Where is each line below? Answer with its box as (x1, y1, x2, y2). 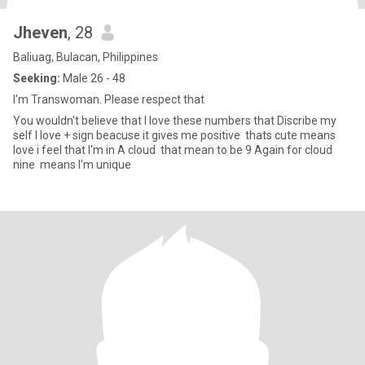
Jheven (13, 23, 68, 42)
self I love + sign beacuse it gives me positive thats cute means (13, 129, 336, 142)
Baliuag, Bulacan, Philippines (13, 51, 158, 64)
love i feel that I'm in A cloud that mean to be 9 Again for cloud (13, 143, 332, 156)
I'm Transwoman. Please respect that (13, 93, 204, 106)
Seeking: (13, 72, 60, 85)
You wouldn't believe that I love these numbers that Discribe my (13, 114, 336, 127)
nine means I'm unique (13, 158, 136, 171)
